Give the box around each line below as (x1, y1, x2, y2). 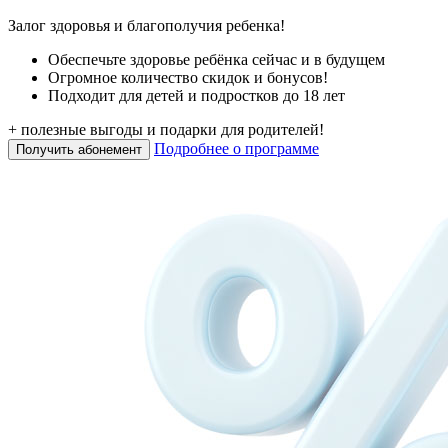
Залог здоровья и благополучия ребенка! (8, 16, 285, 34)
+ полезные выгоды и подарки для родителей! (8, 120, 324, 138)
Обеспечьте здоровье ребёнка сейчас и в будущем (48, 50, 385, 68)
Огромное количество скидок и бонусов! (48, 68, 328, 86)
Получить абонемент (16, 141, 142, 157)
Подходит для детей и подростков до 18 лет (48, 86, 345, 104)
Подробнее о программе (154, 139, 319, 157)
